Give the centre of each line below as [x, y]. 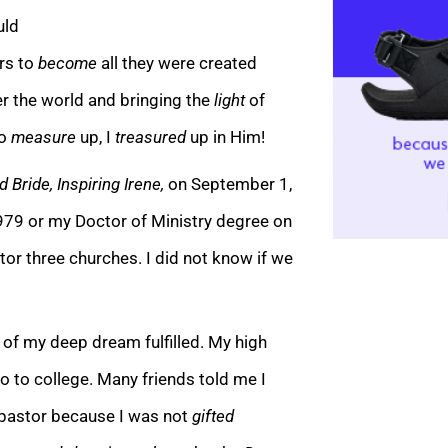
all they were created [179, 62]
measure [43, 136]
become [67, 62]
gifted [213, 415]
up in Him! [227, 136]
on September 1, [230, 183]
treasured [150, 136]
